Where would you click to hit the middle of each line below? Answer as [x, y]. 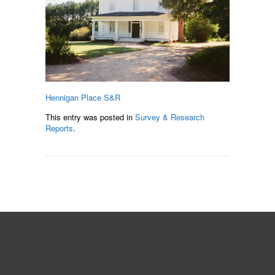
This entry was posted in [90, 117]
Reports [59, 128]
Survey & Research [170, 117]
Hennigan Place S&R [83, 97]
